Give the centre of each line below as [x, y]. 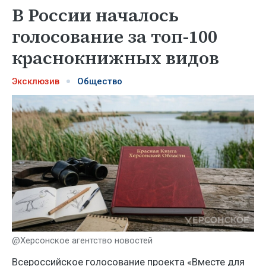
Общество [100, 81]
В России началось [95, 15]
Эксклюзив [36, 81]
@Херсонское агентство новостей [82, 240]
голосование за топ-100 [115, 37]
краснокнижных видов [115, 58]
